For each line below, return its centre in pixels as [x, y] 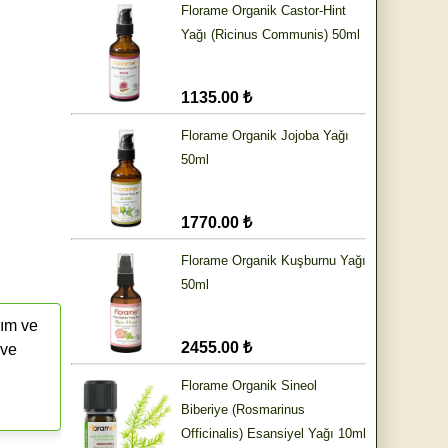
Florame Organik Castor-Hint [263, 11]
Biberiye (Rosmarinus [243, 410]
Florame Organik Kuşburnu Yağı [273, 261]
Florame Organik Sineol [249, 386]
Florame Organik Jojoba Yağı [265, 136]
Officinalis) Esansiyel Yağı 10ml [273, 434]
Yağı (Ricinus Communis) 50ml [270, 35]
